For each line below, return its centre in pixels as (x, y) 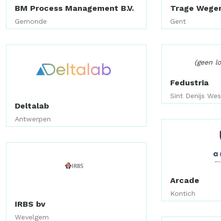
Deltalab (32, 106)
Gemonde (31, 21)
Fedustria (190, 82)
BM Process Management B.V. (74, 8)
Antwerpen (33, 119)
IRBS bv (30, 204)
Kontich (183, 194)
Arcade (185, 181)
